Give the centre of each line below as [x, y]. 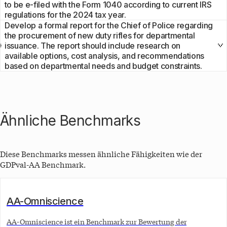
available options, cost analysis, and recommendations [105, 55]
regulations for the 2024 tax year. [65, 14]
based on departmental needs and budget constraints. [103, 66]
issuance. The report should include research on [93, 45]
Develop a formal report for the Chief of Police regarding [109, 25]
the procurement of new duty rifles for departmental [100, 35]
